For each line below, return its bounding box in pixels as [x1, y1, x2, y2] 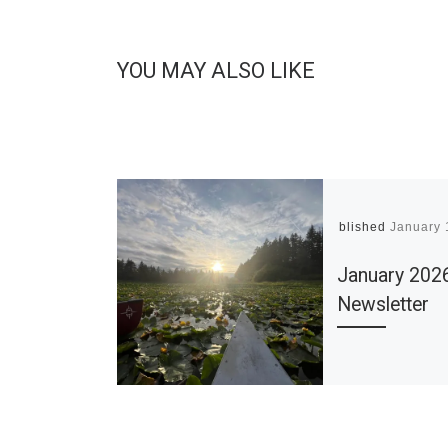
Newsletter [337, 293, 430, 317]
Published [322, 220, 391, 235]
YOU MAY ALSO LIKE [117, 58, 315, 84]
